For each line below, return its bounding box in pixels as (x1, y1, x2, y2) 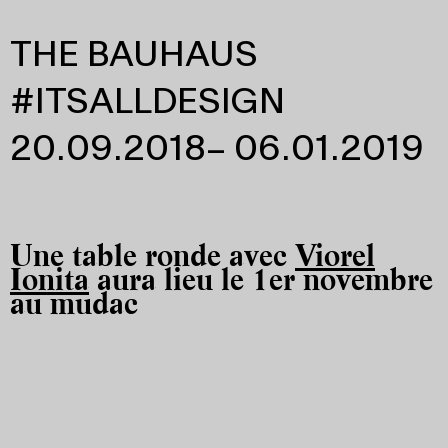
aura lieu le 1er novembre (97, 261, 433, 298)
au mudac (10, 285, 138, 322)
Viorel (295, 237, 375, 274)
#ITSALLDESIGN (10, 84, 285, 123)
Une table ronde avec (10, 237, 295, 274)
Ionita (10, 261, 89, 298)
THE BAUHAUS (10, 37, 258, 76)
